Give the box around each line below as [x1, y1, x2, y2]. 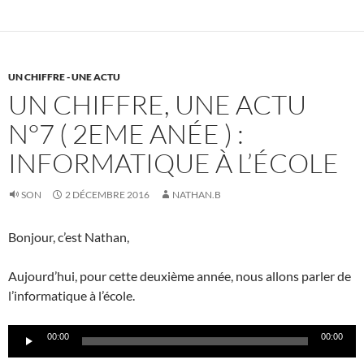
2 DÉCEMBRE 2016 [65, 188, 149, 201]
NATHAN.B [172, 188, 221, 201]
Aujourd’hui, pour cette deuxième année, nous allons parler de [8, 268, 351, 284]
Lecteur [7, 326, 50, 342]
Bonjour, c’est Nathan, [8, 229, 129, 245]
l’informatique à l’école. [8, 288, 135, 304]
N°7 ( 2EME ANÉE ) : [8, 117, 244, 151]
